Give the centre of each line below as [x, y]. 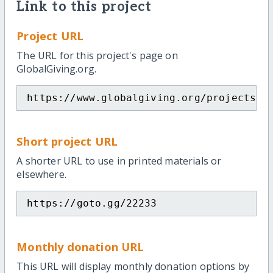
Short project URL [67, 141]
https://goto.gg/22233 [92, 204]
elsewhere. [41, 175]
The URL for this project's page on [97, 56]
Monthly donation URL [80, 247]
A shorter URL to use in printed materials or [119, 161]
